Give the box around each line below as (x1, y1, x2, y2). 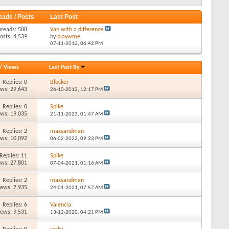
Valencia (50, 201, 71, 208)
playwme (57, 33, 80, 40)
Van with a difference (50, 26, 103, 33)
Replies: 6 (3, 201, 28, 208)
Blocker (50, 79, 68, 85)
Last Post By (49, 64, 80, 71)
